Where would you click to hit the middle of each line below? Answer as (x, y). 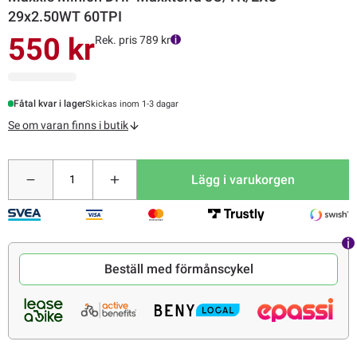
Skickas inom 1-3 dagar (132, 104)
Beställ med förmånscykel (178, 269)
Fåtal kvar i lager (50, 104)
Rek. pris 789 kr (133, 39)
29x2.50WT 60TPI (65, 16)
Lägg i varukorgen (243, 179)
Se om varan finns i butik (68, 126)
